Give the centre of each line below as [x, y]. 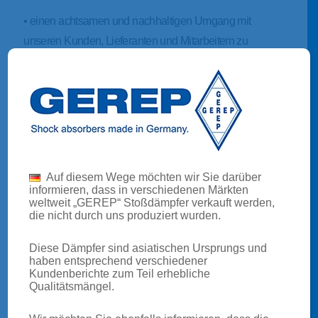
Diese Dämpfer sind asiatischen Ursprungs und [148, 248]
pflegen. [42, 60]
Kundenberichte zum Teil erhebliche [120, 274]
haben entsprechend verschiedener [119, 261]
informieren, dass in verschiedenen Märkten [139, 190]
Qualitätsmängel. [72, 286]
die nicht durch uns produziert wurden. [125, 215]
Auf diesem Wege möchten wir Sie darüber [153, 177]
